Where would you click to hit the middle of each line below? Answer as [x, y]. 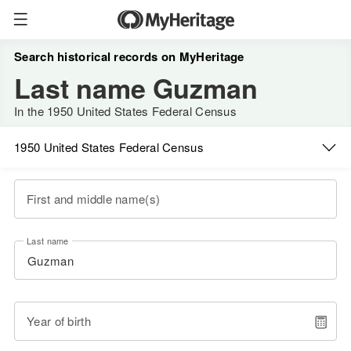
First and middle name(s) [94, 199]
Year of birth [59, 321]
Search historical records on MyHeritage [129, 56]
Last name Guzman [136, 88]
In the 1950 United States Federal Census [125, 111]
